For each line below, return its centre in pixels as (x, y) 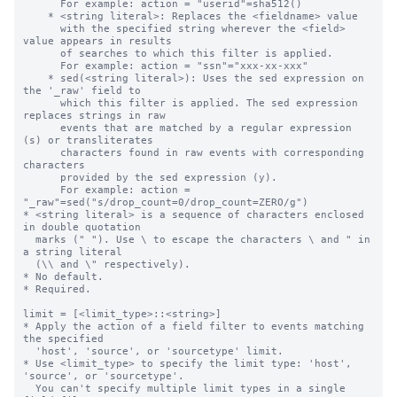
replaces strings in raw (94, 115)
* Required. (57, 289)
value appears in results (101, 41)
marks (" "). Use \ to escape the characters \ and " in (29, 239)
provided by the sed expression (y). (42, 177)
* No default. (63, 276)
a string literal (76, 252)
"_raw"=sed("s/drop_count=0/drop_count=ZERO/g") (166, 202)
